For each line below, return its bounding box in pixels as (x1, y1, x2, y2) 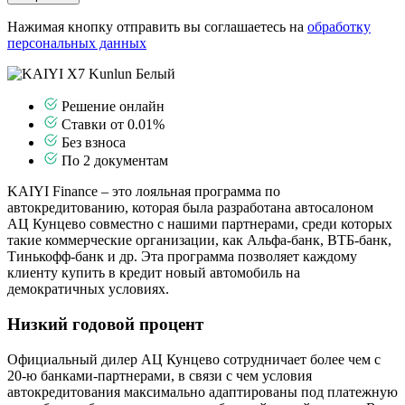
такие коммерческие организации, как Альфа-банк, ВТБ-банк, (7, 232, 391, 249)
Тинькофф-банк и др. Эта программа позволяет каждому (7, 249, 357, 265)
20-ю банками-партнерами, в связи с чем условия (7, 367, 312, 383)
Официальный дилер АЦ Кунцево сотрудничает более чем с (7, 351, 381, 367)
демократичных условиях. (7, 281, 169, 297)
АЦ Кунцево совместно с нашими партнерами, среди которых (7, 216, 392, 232)
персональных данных (7, 35, 146, 52)
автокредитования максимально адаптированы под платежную (7, 383, 398, 400)
